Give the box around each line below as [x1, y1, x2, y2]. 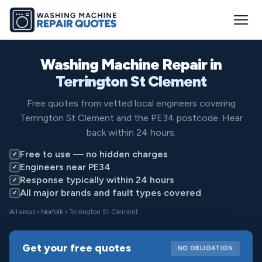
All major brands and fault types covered [20, 187, 201, 198]
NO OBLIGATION [177, 244, 233, 252]
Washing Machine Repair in [40, 55, 222, 74]
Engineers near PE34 [20, 161, 111, 173]
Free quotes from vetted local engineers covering [26, 98, 236, 109]
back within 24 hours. [86, 127, 176, 138]
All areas [9, 208, 35, 216]
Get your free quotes [22, 242, 131, 254]
